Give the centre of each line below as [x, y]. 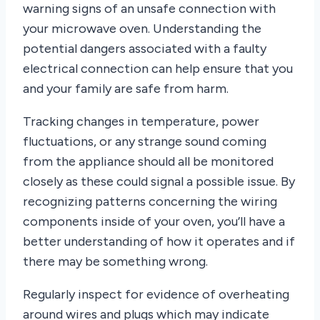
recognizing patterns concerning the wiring [150, 201]
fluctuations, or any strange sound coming [145, 141]
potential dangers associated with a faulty [145, 49]
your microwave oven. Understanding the [142, 29]
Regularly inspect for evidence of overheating [156, 294]
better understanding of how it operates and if [159, 241]
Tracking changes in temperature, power [141, 121]
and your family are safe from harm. [126, 89]
